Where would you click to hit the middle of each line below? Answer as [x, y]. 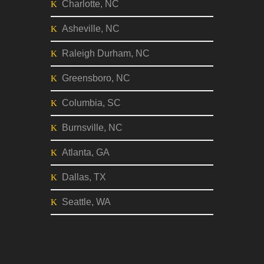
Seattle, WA [86, 202]
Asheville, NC [91, 29]
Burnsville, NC [92, 128]
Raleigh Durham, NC [106, 53]
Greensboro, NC [96, 78]
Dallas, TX [84, 177]
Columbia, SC [91, 103]
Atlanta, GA [86, 152]
